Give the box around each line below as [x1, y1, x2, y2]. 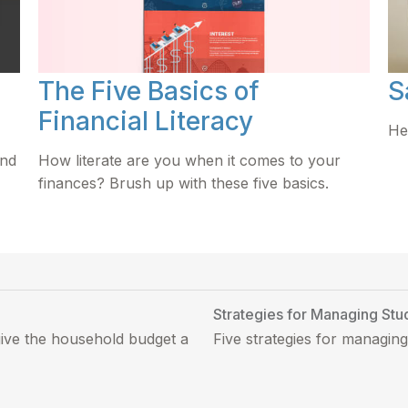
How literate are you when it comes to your [38, 150, 342, 169]
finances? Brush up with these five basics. [38, 173, 330, 192]
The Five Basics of [38, 75, 260, 107]
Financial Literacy [38, 105, 254, 137]
